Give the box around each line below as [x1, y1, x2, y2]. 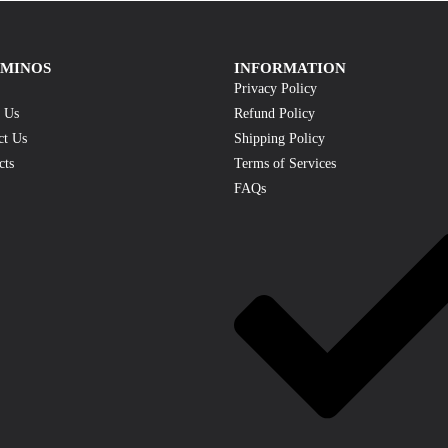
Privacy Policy [234, 81, 317, 96]
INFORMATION [234, 60, 346, 76]
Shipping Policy [234, 131, 325, 146]
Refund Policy [234, 106, 315, 121]
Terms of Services [234, 156, 336, 171]
